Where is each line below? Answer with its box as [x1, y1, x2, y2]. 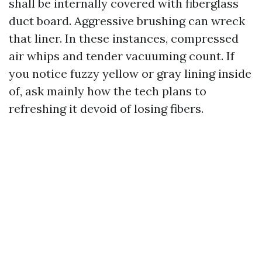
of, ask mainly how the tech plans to [9, 84, 206, 99]
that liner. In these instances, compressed [9, 31, 239, 46]
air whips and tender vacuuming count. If [9, 49, 235, 64]
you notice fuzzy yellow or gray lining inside [9, 66, 251, 81]
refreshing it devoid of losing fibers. [9, 101, 204, 116]
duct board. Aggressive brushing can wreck [9, 13, 245, 29]
